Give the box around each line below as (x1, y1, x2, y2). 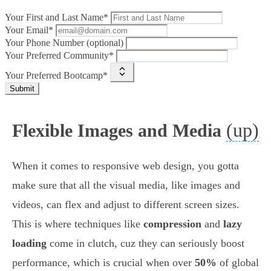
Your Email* (5, 25, 53, 36)
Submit (10, 84, 34, 94)
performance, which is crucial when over (12, 256, 195, 269)
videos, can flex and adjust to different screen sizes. (12, 198, 240, 211)
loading (12, 237, 47, 250)
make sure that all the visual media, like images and (12, 179, 240, 192)
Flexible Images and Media (12, 120, 221, 141)
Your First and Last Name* (5, 12, 108, 23)
